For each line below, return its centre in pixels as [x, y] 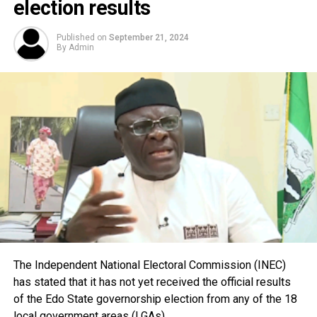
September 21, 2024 [149, 38]
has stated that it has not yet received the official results [152, 282]
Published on [81, 38]
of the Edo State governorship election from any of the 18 [155, 299]
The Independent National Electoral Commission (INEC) [149, 265]
